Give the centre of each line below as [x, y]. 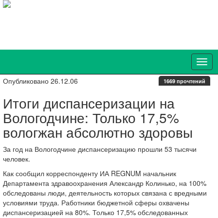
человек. [17, 159]
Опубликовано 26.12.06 [40, 81]
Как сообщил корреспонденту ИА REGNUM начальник [90, 173]
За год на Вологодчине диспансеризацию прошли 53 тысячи [100, 149]
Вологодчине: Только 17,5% [91, 117]
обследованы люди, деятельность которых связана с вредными [105, 193]
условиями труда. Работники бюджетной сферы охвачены [96, 202]
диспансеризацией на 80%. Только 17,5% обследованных [95, 212]
